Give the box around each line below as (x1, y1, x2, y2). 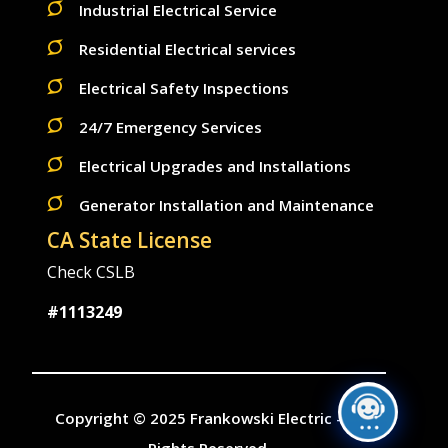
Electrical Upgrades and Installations (79, 156, 351, 177)
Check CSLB (47, 261, 135, 284)
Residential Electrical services (79, 39, 296, 60)
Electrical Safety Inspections (79, 78, 289, 99)
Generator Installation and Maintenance (79, 195, 374, 216)
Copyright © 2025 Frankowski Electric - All (54, 408, 364, 429)
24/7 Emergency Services (79, 117, 262, 138)
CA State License (47, 226, 212, 255)
